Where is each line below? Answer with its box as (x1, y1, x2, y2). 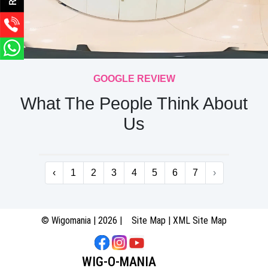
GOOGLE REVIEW (93, 74, 175, 84)
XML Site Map (173, 215, 227, 226)
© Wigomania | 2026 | (41, 215, 132, 226)
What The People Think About (20, 94, 248, 113)
